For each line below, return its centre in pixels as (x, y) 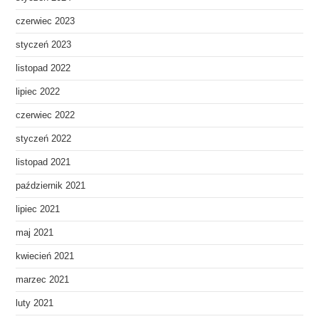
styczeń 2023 (44, 45)
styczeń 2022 (44, 138)
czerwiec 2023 (46, 21)
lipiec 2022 (38, 91)
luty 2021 (35, 303)
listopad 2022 (43, 68)
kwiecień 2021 (45, 256)
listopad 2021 (43, 162)
